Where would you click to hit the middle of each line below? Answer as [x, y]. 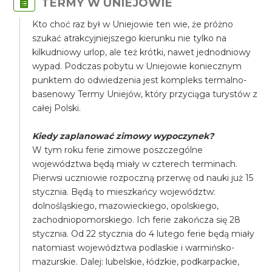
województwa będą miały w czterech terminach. [135, 164]
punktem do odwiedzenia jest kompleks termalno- [140, 80]
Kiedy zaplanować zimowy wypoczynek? [123, 136]
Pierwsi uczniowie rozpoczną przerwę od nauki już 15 [143, 178]
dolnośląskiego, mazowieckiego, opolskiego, [126, 206]
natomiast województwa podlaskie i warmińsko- [134, 248]
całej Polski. [58, 108]
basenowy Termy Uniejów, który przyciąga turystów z [145, 94]
